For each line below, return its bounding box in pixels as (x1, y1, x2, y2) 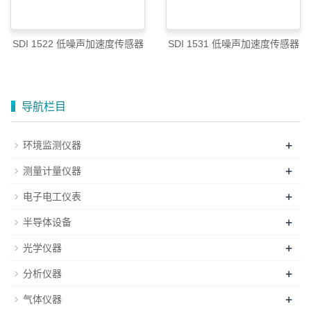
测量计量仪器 (23, 165, 81, 177)
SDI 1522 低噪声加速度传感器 (12, 38, 144, 50)
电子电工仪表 (23, 191, 81, 203)
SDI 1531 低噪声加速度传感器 (167, 38, 299, 50)
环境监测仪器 (23, 140, 81, 151)
